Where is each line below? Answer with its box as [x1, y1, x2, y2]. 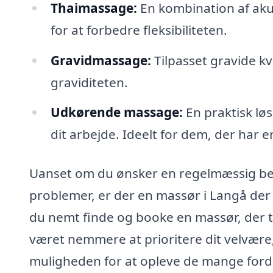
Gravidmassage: [50, 51, 151, 69]
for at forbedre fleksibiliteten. [50, 21, 227, 38]
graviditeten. [50, 73, 128, 91]
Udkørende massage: [50, 104, 183, 121]
